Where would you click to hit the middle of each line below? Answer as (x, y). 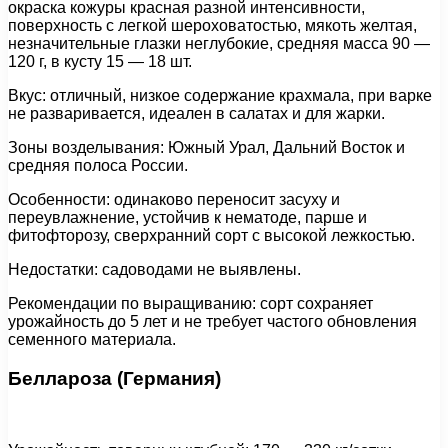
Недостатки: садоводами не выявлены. (154, 269)
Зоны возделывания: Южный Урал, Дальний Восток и (206, 147)
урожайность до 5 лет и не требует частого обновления (212, 321)
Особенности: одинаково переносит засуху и (174, 199)
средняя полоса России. (98, 165)
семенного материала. (92, 339)
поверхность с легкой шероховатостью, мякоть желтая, (212, 25)
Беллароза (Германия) (114, 378)
